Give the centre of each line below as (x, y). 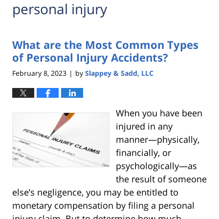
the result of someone (161, 179)
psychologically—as (156, 165)
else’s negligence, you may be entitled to (95, 192)
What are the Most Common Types (105, 45)
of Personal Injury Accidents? (90, 57)
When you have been (159, 113)
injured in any (144, 126)
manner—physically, (157, 139)
